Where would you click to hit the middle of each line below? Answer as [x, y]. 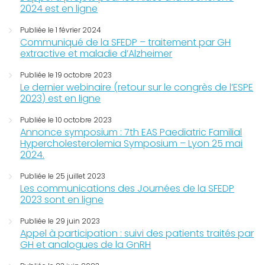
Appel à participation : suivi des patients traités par [137, 233]
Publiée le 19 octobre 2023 [66, 75]
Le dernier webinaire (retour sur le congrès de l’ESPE [137, 87]
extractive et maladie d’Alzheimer [96, 53]
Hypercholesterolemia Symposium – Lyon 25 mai [132, 143]
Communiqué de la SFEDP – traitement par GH [126, 42]
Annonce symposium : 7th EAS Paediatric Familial [131, 132]
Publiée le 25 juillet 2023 [63, 176]
